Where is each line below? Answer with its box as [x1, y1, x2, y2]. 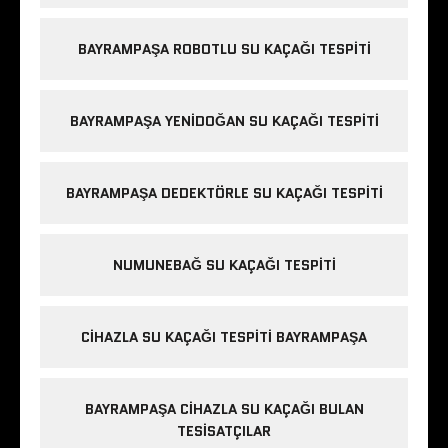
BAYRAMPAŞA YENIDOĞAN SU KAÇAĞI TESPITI [69, 111, 379, 132]
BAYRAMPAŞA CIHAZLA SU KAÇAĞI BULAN [84, 399, 364, 420]
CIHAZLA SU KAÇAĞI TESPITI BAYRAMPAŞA [81, 327, 367, 348]
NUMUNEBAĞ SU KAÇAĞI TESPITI [112, 255, 336, 276]
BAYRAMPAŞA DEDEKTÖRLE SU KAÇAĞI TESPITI [65, 183, 383, 204]
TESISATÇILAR [177, 421, 271, 442]
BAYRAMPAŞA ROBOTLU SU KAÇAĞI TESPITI [77, 39, 371, 60]
